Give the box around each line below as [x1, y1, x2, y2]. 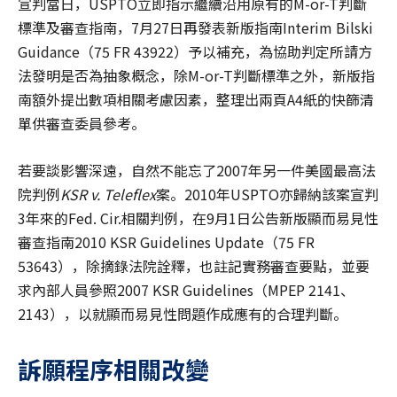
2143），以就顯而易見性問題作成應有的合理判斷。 [18, 303, 347, 325]
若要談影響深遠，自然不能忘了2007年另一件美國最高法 [18, 160, 376, 182]
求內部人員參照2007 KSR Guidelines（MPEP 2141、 [18, 279, 354, 301]
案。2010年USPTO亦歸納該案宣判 [156, 183, 378, 206]
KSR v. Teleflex [60, 183, 156, 206]
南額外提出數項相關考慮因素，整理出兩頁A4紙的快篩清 [18, 89, 374, 111]
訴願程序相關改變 [18, 352, 209, 387]
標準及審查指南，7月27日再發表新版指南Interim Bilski [18, 17, 373, 39]
